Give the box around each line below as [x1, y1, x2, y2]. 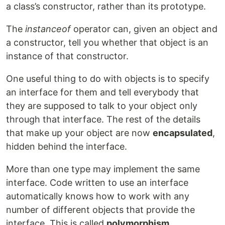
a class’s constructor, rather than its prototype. [6, 1, 206, 12]
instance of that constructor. [6, 51, 129, 62]
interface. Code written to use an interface [6, 177, 188, 188]
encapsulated [153, 128, 212, 139]
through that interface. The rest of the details [6, 114, 200, 125]
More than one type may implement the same [6, 164, 200, 175]
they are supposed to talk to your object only [6, 100, 197, 111]
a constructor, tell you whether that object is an [6, 37, 208, 48]
